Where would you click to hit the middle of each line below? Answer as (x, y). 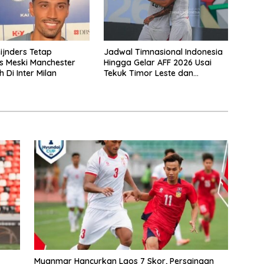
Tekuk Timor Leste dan (148, 73)
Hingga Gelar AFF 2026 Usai (157, 63)
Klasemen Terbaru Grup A (154, 84)
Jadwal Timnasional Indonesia (163, 52)
